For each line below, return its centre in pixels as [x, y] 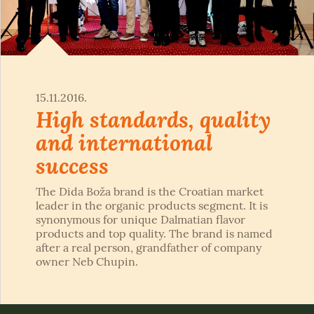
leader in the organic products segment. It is [152, 206]
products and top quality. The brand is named [154, 234]
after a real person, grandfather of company [149, 248]
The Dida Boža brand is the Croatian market [150, 192]
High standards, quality [153, 120]
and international [124, 143]
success [72, 166]
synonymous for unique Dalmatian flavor [141, 220]
